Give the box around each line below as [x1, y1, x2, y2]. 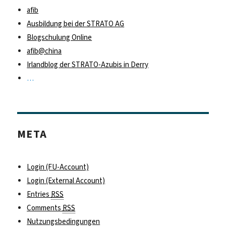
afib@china [27, 46, 62, 56]
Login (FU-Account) [27, 162, 89, 173]
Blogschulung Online [27, 32, 92, 43]
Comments [27, 203, 63, 213]
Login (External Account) [27, 176, 105, 186]
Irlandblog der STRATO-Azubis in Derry [27, 60, 149, 70]
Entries [27, 189, 51, 200]
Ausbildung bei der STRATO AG [27, 19, 125, 29]
